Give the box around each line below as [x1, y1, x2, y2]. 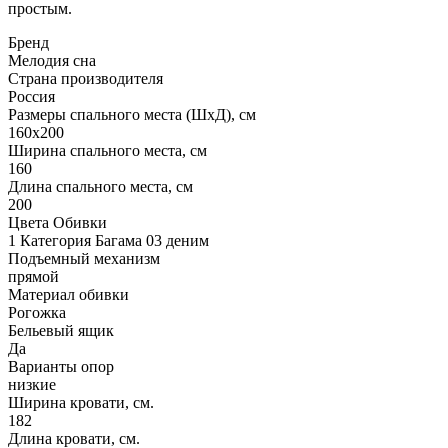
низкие [8, 375, 56, 393]
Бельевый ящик [8, 321, 114, 339]
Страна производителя [8, 69, 163, 87]
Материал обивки [8, 285, 129, 303]
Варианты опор [8, 357, 114, 375]
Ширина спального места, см [8, 141, 207, 159]
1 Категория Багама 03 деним [8, 231, 209, 249]
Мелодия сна [8, 51, 96, 69]
